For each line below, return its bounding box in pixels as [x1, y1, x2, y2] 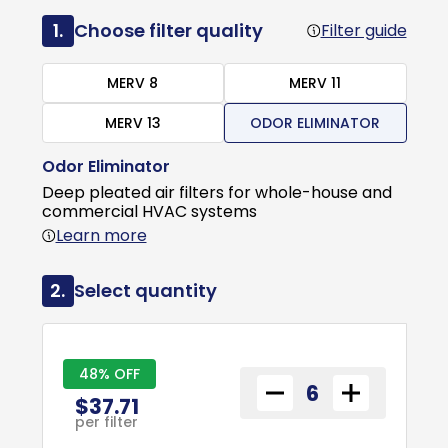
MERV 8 [107, 73, 159, 93]
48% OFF [78, 363, 140, 384]
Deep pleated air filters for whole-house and [41, 181, 392, 204]
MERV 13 [104, 113, 161, 133]
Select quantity [73, 278, 217, 303]
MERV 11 [289, 73, 342, 93]
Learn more [55, 224, 147, 247]
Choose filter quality [73, 18, 263, 43]
